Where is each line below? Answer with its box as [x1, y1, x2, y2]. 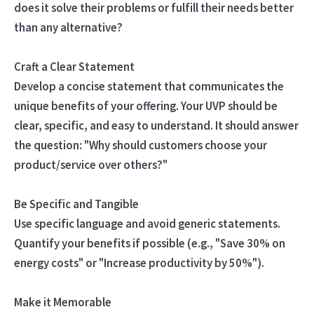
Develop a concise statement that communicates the [13, 78, 284, 94]
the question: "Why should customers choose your [13, 137, 267, 153]
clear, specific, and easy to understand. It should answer [13, 117, 299, 133]
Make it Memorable [13, 294, 111, 310]
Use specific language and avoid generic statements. [13, 215, 280, 231]
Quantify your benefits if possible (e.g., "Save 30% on [13, 235, 285, 251]
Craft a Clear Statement [13, 58, 135, 74]
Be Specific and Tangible [13, 196, 139, 212]
